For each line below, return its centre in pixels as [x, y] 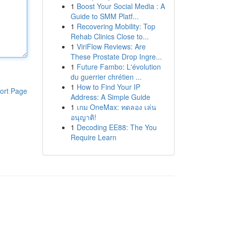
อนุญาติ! [83, 117]
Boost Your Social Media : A [121, 6]
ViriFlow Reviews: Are [111, 46]
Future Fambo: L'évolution [119, 67]
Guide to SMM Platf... [104, 16]
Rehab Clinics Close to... [109, 36]
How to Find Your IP [108, 87]
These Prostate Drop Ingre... [116, 56]
